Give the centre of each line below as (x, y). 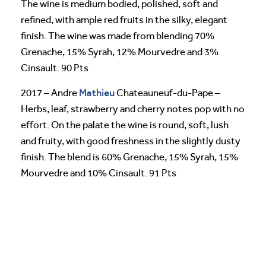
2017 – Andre (50, 93)
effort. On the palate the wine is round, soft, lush (125, 125)
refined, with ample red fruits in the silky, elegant (124, 20)
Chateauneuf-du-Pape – (167, 93)
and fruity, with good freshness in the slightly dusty (131, 141)
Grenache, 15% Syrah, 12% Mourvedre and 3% (120, 52)
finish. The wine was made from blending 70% (118, 36)
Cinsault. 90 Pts (55, 68)
